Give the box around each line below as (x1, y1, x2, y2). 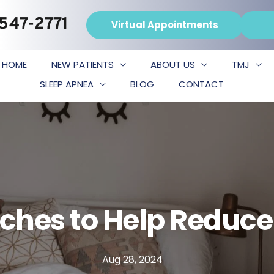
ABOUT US (150, 58, 196, 72)
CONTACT (179, 78, 224, 91)
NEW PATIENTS (51, 58, 114, 72)
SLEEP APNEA (40, 78, 94, 91)
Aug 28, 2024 (102, 252, 163, 267)
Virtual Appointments (111, 18, 219, 31)
